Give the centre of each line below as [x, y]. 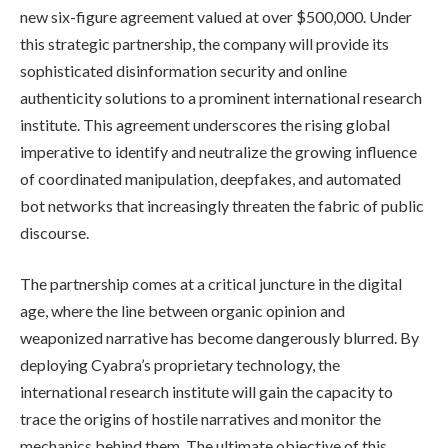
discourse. [54, 232]
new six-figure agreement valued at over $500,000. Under [216, 16]
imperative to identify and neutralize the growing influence [218, 151]
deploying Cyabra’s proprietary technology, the [180, 365]
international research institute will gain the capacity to [206, 392]
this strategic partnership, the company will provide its [204, 43]
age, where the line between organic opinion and [182, 311]
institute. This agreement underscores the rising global [205, 124]
